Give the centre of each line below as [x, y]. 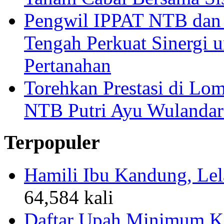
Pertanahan [67, 65]
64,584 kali [69, 197]
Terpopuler [52, 142]
